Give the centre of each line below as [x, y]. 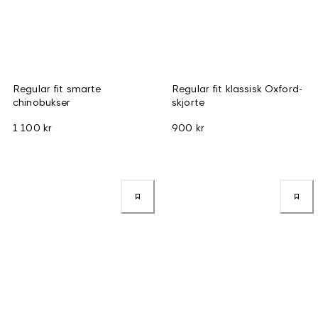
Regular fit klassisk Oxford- [237, 88]
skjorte [188, 102]
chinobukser [42, 102]
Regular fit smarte [57, 88]
